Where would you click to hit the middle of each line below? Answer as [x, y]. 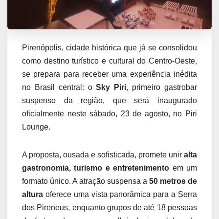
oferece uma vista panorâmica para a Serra [120, 194]
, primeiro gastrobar [162, 87]
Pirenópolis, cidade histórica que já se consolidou [109, 48]
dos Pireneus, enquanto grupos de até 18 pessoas [109, 208]
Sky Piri [111, 87]
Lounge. [36, 127]
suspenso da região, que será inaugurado [109, 100]
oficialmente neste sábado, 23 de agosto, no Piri [109, 114]
